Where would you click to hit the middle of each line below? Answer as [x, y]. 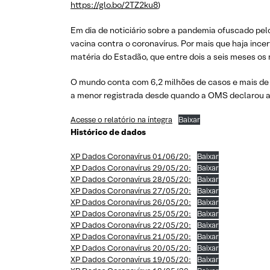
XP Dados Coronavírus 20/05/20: [131, 248]
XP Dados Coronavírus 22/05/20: [131, 225]
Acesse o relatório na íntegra [121, 120]
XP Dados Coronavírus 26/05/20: [131, 202]
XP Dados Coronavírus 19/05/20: [131, 259]
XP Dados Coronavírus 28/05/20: [131, 179]
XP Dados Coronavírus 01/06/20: [131, 156]
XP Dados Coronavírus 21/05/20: [131, 237]
